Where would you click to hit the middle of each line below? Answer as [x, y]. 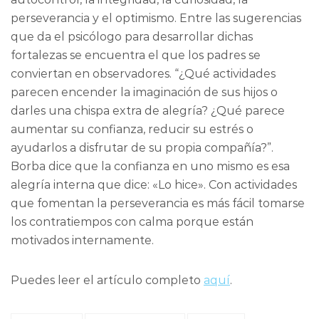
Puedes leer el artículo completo [107, 281]
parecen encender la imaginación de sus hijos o [144, 93]
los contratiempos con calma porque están [132, 222]
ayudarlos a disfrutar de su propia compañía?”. [142, 148]
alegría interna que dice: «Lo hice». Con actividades [154, 185]
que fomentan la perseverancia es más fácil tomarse [158, 204]
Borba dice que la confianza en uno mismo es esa [150, 167]
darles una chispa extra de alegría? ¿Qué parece [148, 111]
